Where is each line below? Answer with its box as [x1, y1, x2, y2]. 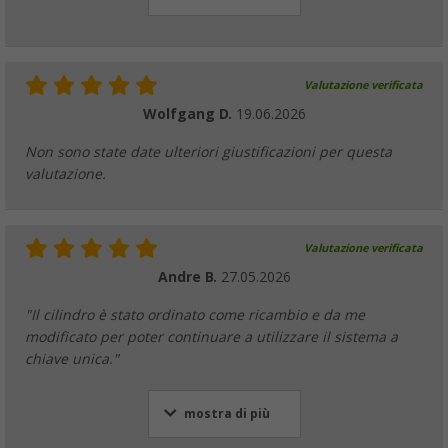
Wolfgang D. [142, 105, 236, 122]
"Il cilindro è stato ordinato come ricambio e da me [25, 306, 365, 323]
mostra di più [183, 406, 270, 421]
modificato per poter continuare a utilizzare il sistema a [25, 328, 398, 345]
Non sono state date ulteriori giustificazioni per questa [25, 143, 392, 160]
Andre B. [157, 268, 221, 285]
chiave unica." [25, 350, 119, 367]
